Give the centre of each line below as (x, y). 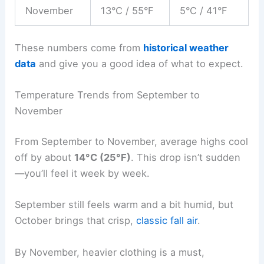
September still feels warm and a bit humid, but (124, 205)
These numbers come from (79, 48)
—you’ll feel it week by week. (82, 174)
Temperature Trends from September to (108, 95)
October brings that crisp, (76, 221)
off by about (45, 158)
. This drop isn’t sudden (186, 158)
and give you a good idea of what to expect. (140, 64)
